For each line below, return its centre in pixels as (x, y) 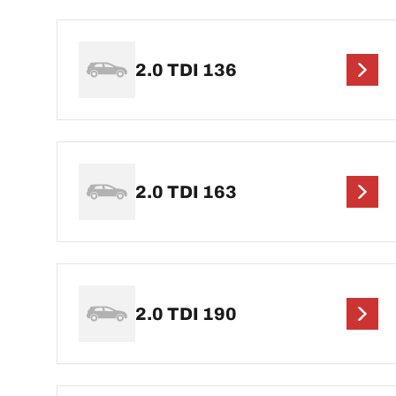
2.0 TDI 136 (186, 70)
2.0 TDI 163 (186, 192)
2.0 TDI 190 (186, 314)
